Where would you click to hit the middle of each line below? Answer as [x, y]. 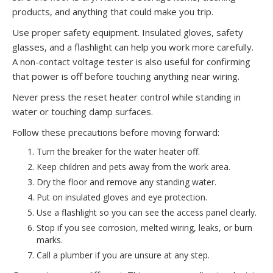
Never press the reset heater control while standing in [126, 97]
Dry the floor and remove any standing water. [126, 182]
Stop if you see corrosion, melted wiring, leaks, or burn [144, 227]
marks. [50, 239]
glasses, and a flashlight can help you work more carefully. [133, 47]
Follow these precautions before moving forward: [116, 132]
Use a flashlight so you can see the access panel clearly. [147, 212]
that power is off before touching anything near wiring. [126, 76]
